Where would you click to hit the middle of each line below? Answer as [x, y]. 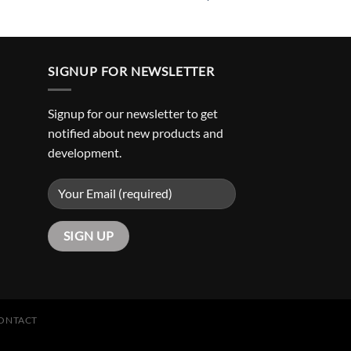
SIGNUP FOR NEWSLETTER [131, 71]
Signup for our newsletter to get [133, 114]
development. [85, 153]
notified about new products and [136, 133]
